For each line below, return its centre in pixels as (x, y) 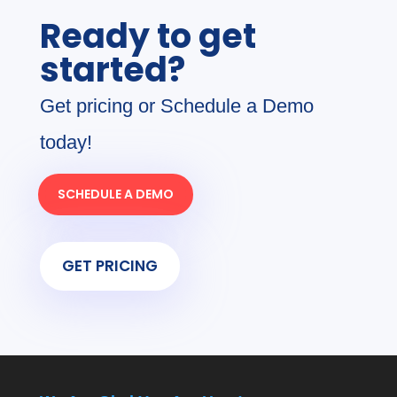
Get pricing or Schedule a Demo (176, 106)
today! (66, 142)
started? (112, 70)
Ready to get (148, 36)
